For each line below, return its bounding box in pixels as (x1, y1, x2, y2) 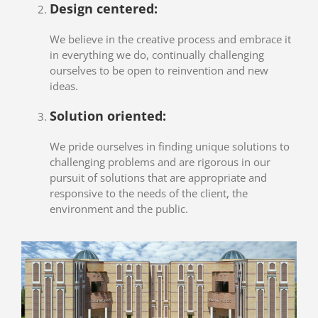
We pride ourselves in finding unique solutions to (50, 139, 290, 154)
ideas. (50, 79, 78, 94)
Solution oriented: (50, 107, 166, 125)
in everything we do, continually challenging (50, 48, 264, 62)
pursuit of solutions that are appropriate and (50, 170, 267, 185)
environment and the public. (50, 202, 188, 216)
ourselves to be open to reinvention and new (50, 63, 268, 78)
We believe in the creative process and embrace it (50, 32, 291, 47)
